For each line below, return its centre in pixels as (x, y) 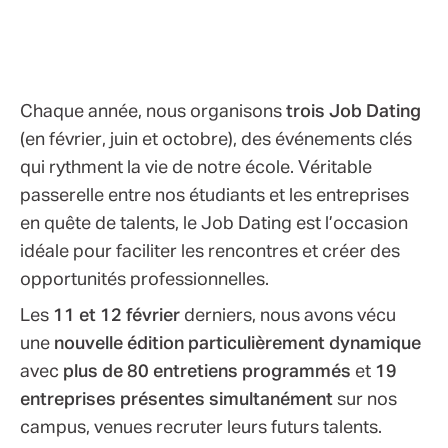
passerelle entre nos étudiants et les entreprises (214, 195)
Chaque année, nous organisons (153, 111)
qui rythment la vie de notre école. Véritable (196, 167)
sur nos (365, 399)
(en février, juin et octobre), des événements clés (216, 139)
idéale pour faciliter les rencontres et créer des (210, 251)
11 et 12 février (116, 315)
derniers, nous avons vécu (288, 315)
